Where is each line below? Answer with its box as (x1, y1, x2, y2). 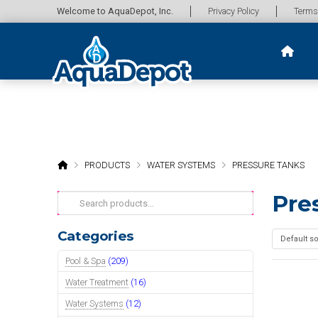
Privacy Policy (208, 6, 259, 16)
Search (56, 192, 89, 204)
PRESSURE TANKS (231, 159, 305, 170)
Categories (57, 228, 134, 245)
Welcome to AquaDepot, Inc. (57, 6, 173, 16)
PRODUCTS (84, 159, 130, 170)
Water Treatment (65, 276, 129, 287)
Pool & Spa (65, 255, 106, 266)
